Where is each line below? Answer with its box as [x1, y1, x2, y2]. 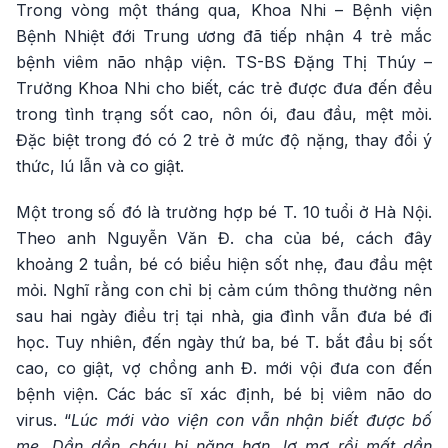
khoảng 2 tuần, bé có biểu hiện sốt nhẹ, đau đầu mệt [16, 254, 432, 274]
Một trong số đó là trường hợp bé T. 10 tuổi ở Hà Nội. [16, 202, 432, 222]
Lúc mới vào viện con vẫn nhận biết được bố [71, 410, 433, 430]
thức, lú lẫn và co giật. [16, 156, 184, 176]
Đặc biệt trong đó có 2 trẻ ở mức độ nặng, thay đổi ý [16, 130, 432, 150]
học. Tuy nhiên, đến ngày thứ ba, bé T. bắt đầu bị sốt [16, 332, 432, 352]
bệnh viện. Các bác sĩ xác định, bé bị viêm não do [16, 384, 432, 404]
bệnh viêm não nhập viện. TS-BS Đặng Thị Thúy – [16, 52, 432, 72]
